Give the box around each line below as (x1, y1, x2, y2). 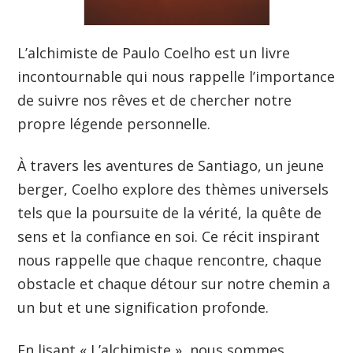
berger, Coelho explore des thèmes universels (17, 180, 329, 199)
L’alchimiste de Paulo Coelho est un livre (17, 43, 291, 62)
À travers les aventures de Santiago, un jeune (17, 156, 325, 176)
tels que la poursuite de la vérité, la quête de (17, 203, 322, 223)
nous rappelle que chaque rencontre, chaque (17, 251, 322, 270)
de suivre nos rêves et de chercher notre (17, 90, 292, 110)
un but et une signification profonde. (17, 298, 273, 318)
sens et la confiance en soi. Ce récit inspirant (17, 227, 321, 247)
